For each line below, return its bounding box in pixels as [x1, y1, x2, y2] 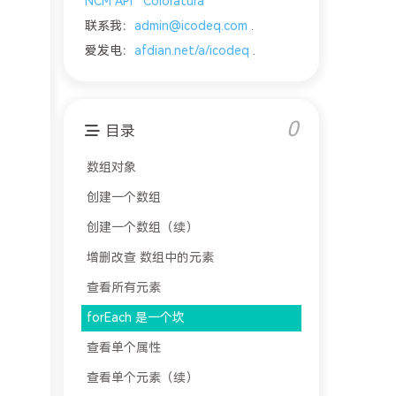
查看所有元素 [86, 281, 161, 295]
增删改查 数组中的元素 [86, 251, 214, 265]
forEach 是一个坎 [86, 311, 185, 325]
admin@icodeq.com [133, 19, 247, 34]
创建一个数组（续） [86, 221, 198, 235]
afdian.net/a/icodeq [133, 44, 249, 58]
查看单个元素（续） [86, 371, 198, 385]
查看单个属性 [86, 341, 161, 355]
